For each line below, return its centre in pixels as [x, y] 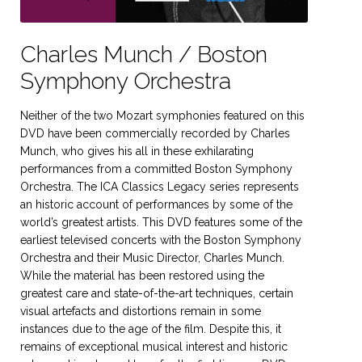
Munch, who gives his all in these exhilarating [137, 151]
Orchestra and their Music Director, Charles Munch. [152, 257]
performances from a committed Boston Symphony [156, 168]
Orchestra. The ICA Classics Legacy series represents [159, 186]
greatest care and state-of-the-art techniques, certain [156, 293]
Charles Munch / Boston [143, 54]
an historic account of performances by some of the [156, 204]
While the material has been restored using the [142, 275]
